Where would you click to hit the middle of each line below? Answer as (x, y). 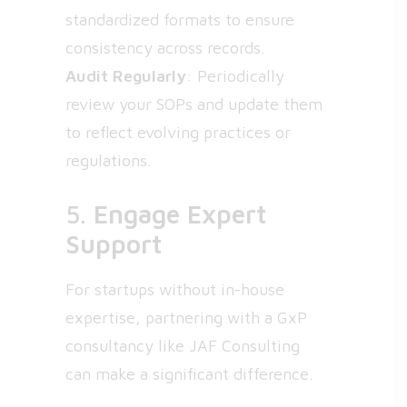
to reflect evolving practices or (178, 132)
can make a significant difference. (189, 374)
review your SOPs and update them (194, 104)
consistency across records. (165, 48)
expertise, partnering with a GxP (186, 318)
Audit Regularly (126, 76)
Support (114, 244)
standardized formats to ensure (180, 20)
